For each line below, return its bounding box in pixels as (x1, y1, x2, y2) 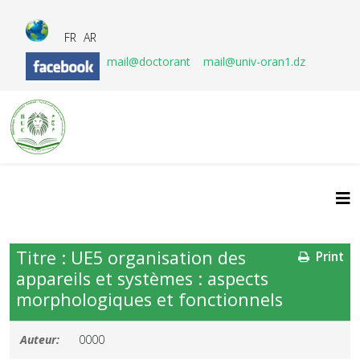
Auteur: (20, 332, 59, 347)
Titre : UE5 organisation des (16, 246, 246, 269)
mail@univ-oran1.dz (203, 54, 305, 69)
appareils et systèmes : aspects (16, 267, 268, 290)
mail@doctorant (107, 54, 194, 69)
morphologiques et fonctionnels (16, 288, 283, 311)
